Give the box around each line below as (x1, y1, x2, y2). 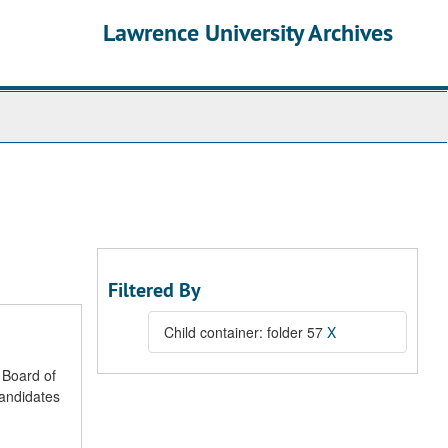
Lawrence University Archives (103, 17, 393, 48)
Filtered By (108, 277, 201, 303)
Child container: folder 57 (164, 322, 327, 342)
